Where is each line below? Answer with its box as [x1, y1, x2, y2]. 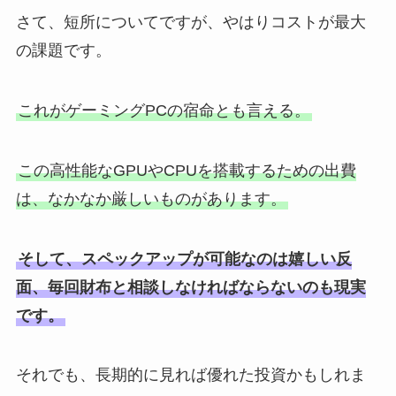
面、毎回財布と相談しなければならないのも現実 [15, 278, 366, 296]
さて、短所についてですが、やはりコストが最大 [15, 13, 366, 32]
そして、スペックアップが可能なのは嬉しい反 [17, 249, 352, 268]
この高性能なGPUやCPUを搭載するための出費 [17, 161, 356, 179]
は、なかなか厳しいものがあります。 [15, 189, 286, 208]
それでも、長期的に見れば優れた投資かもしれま [15, 366, 366, 385]
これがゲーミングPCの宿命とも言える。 [17, 101, 310, 119]
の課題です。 [15, 42, 111, 60]
